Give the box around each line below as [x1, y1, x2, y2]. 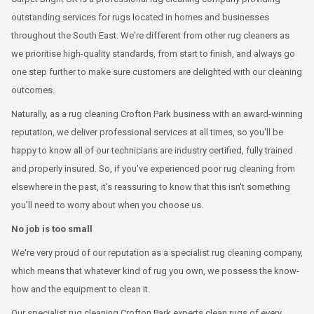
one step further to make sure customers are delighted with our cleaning [11, 66, 302, 77]
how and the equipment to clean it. [11, 283, 150, 294]
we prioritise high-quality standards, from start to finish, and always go [11, 48, 295, 59]
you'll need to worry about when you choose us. [11, 199, 203, 210]
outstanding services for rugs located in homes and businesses [11, 11, 269, 22]
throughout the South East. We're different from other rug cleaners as [11, 29, 289, 41]
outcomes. [11, 84, 55, 95]
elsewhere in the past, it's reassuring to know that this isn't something [11, 181, 290, 192]
